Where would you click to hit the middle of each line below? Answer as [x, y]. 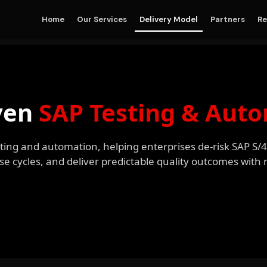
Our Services [102, 19]
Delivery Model [169, 19]
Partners [228, 19]
